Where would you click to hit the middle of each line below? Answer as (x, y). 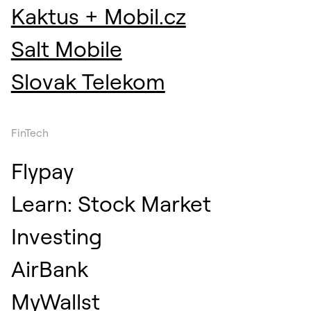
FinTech (30, 133)
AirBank (49, 268)
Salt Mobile (66, 48)
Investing (56, 236)
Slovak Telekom (88, 81)
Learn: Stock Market (111, 203)
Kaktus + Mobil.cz (98, 16)
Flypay (42, 170)
